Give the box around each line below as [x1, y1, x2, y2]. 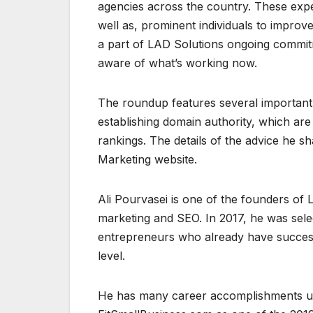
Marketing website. [98, 152, 197, 167]
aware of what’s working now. [98, 56, 257, 71]
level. [98, 249, 125, 263]
